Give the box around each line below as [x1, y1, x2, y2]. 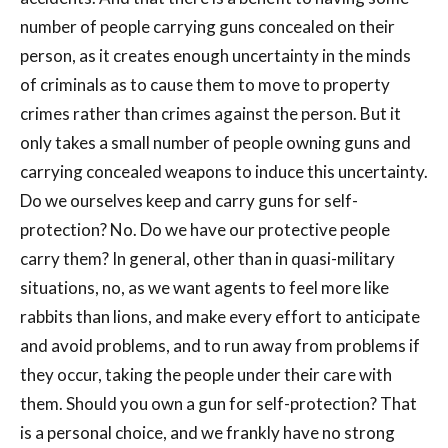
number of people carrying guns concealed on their [20, 16, 395, 38]
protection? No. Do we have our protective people [20, 219, 390, 241]
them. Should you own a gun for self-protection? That [20, 393, 417, 415]
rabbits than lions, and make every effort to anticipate [20, 306, 420, 328]
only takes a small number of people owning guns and [20, 132, 411, 154]
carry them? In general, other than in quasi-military [20, 248, 395, 270]
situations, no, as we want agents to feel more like [20, 277, 389, 299]
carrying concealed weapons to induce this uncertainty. [20, 161, 428, 183]
